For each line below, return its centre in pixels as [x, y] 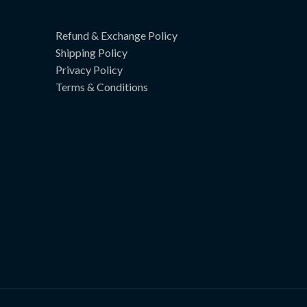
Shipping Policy [91, 52]
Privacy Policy [89, 69]
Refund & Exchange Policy [116, 35]
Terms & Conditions [102, 86]
